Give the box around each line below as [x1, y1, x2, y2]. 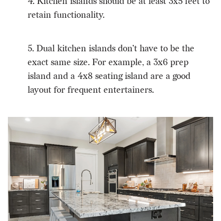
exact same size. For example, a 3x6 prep [28, 57, 188, 68]
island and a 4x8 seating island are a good [28, 71, 190, 82]
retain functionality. [28, 10, 105, 21]
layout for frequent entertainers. [28, 85, 154, 96]
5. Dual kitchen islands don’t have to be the [28, 43, 194, 54]
